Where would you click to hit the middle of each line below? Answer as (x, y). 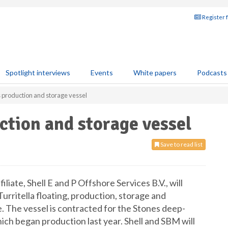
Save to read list (181, 144)
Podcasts (212, 73)
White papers (155, 73)
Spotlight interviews (38, 73)
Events (102, 73)
